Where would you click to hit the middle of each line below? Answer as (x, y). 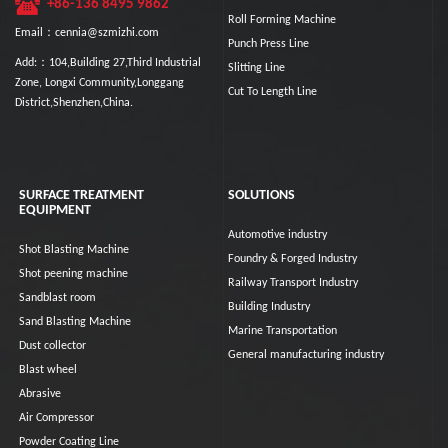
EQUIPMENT (55, 211)
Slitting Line (257, 68)
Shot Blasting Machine (74, 250)
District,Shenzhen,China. (74, 102)
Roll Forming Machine (282, 20)
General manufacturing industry (306, 355)
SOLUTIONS (262, 196)
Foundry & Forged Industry (293, 259)
